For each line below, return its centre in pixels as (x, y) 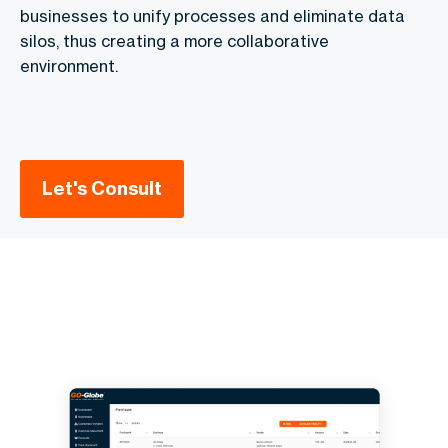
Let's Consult (102, 189)
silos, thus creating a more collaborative (174, 41)
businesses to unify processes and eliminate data (212, 16)
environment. (69, 66)
